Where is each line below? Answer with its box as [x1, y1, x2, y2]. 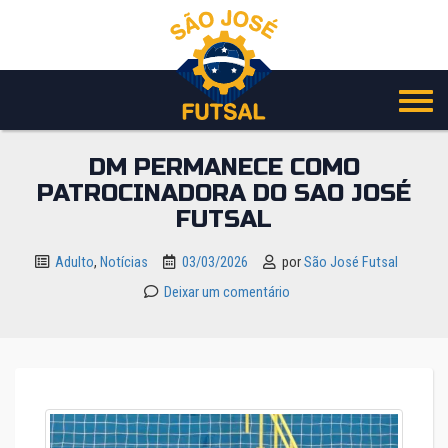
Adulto [55, 254, 94, 271]
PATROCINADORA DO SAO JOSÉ [37, 179, 411, 208]
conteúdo [30, 82, 89, 101]
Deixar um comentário [163, 284, 290, 301]
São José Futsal [304, 254, 398, 271]
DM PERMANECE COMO [88, 153, 360, 182]
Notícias [100, 254, 148, 271]
